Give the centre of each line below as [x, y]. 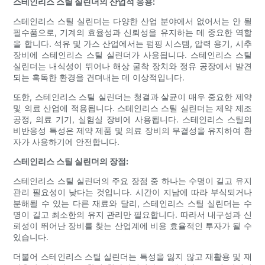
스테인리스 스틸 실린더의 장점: [71, 161]
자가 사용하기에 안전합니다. [67, 142]
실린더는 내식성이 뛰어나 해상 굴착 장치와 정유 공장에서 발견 [132, 66]
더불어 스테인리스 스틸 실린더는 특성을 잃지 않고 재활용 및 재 [132, 257]
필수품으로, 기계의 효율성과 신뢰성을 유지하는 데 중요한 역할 [132, 33]
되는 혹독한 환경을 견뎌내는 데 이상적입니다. [99, 77]
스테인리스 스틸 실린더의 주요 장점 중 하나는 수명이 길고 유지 [132, 181]
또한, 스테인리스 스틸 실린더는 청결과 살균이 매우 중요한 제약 [132, 97]
